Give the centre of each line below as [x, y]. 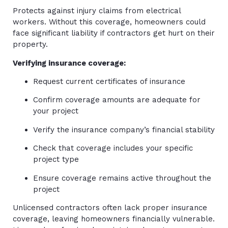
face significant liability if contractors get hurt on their [114, 33]
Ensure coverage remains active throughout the [122, 178]
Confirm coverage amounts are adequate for [117, 100]
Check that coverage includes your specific [113, 148]
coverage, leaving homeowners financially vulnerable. [114, 219]
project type [56, 160]
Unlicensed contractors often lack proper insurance [110, 207]
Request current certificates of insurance [109, 81]
